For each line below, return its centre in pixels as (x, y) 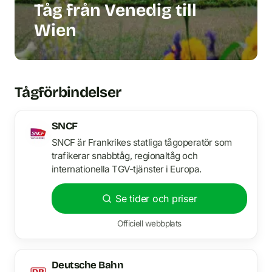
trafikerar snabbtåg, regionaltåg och (125, 155)
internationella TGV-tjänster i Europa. (127, 169)
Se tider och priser (156, 198)
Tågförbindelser (68, 92)
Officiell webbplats (149, 223)
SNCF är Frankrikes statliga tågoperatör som (142, 142)
